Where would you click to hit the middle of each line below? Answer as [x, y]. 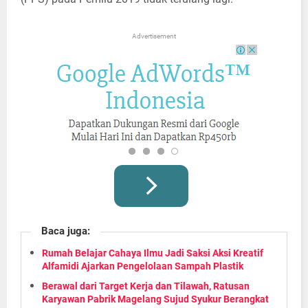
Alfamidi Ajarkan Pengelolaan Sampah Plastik [143, 266]
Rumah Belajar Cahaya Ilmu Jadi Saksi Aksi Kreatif [153, 253]
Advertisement [154, 36]
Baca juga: [66, 231]
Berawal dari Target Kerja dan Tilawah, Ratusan [146, 286]
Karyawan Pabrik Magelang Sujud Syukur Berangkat [155, 299]
